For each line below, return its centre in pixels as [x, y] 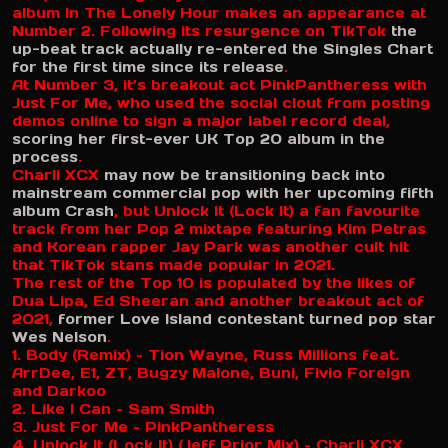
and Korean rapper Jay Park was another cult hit [210, 247]
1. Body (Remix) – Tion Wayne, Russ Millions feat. [205, 355]
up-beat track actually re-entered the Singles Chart [222, 49]
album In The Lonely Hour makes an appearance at [219, 13]
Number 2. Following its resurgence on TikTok [201, 31]
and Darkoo [59, 391]
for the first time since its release [148, 67]
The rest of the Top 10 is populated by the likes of [213, 283]
